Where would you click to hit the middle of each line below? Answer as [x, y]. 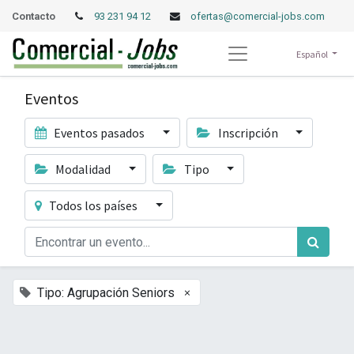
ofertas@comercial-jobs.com [257, 16]
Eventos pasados [100, 133]
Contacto [34, 16]
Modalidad [83, 169]
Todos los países [94, 205]
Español [312, 55]
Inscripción [248, 133]
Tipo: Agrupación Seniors [106, 293]
